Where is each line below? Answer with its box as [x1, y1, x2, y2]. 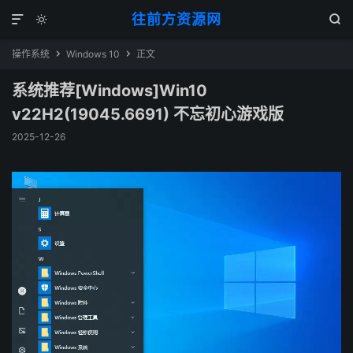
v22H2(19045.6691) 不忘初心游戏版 [12, 105, 284, 124]
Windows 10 [66, 48, 120, 60]
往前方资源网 [131, 11, 221, 28]
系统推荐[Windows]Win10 [12, 81, 207, 100]
